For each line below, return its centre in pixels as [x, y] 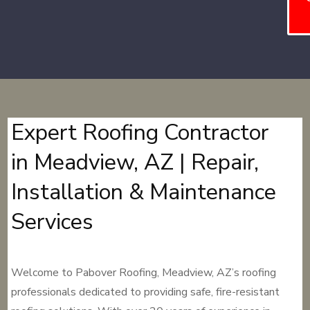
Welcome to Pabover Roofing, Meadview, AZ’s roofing [144, 273]
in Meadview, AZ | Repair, [135, 162]
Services [53, 222]
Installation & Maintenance [144, 192]
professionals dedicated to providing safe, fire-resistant [146, 292]
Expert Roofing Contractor [140, 133]
